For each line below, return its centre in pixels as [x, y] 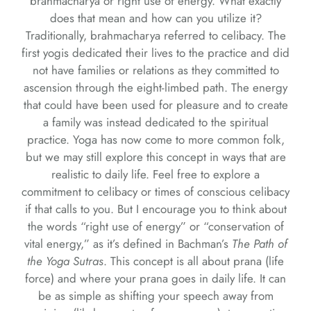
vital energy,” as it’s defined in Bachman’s [128, 244]
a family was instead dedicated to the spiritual [155, 123]
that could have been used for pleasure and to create [155, 105]
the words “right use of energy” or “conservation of [155, 227]
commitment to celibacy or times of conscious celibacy [155, 192]
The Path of [259, 244]
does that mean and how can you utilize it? [155, 18]
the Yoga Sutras [65, 261]
